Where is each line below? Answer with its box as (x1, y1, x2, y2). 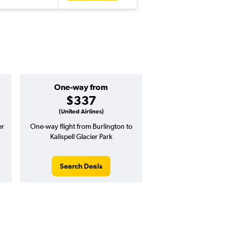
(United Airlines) (58, 108, 104, 116)
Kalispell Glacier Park (50, 132, 112, 141)
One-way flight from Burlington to (30, 122, 132, 131)
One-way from (54, 82, 108, 92)
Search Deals (60, 162, 102, 171)
